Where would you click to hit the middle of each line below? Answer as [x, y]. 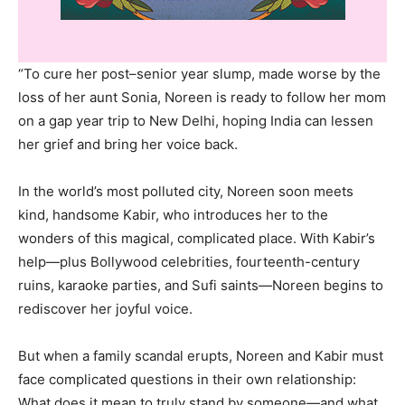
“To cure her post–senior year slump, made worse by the [199, 74]
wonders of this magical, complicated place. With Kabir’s [197, 238]
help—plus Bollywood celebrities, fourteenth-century [189, 262]
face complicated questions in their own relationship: [187, 379]
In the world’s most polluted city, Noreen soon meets [186, 191]
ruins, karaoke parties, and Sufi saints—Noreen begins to [201, 285]
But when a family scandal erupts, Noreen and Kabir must [201, 356]
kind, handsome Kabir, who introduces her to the [173, 215]
